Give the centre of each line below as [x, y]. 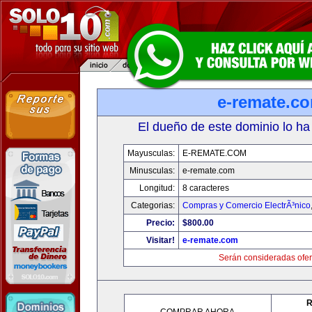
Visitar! [160, 240]
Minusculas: [152, 171]
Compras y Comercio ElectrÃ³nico [246, 205]
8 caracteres [205, 188]
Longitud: [157, 188]
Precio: [160, 223]
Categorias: [153, 205]
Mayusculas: [151, 153]
